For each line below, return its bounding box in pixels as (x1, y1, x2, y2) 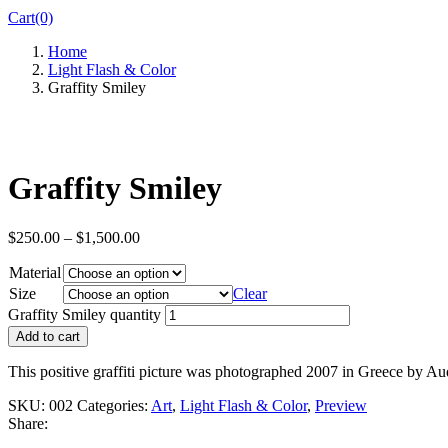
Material (9, 263, 61, 281)
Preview (315, 396, 367, 414)
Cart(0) (8, 9, 53, 26)
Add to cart (16, 328, 80, 344)
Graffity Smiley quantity (8, 305, 161, 323)
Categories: (77, 396, 151, 414)
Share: (8, 414, 48, 432)
